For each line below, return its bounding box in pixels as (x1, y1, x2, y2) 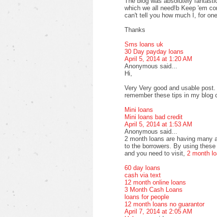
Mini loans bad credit (124, 113, 183, 121)
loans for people (124, 193, 169, 201)
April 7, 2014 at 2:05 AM (124, 207, 192, 215)
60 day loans (124, 164, 160, 171)
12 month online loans (124, 178, 186, 186)
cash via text (124, 171, 161, 179)
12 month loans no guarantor (124, 200, 204, 208)
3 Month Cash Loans (124, 186, 183, 193)
